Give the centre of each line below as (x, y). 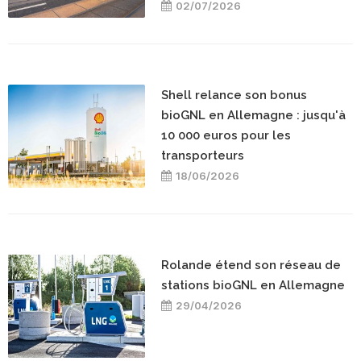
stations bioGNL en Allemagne (253, 286)
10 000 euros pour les (226, 136)
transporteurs (203, 156)
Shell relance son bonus (234, 95)
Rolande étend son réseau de (251, 266)
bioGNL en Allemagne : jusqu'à (253, 116)
